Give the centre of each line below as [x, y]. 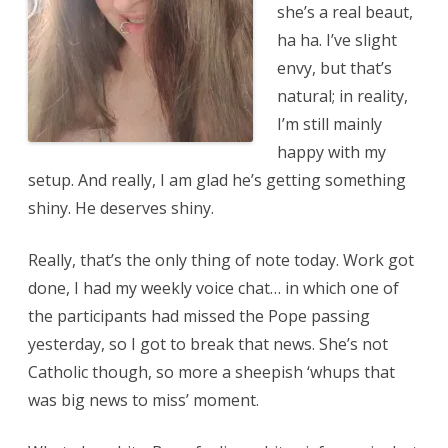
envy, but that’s [334, 68]
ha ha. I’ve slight [337, 40]
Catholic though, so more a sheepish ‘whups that [211, 372]
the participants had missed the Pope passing [199, 316]
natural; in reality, [342, 96]
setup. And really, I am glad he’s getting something [217, 180]
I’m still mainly [329, 124]
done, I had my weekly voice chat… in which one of [213, 288]
